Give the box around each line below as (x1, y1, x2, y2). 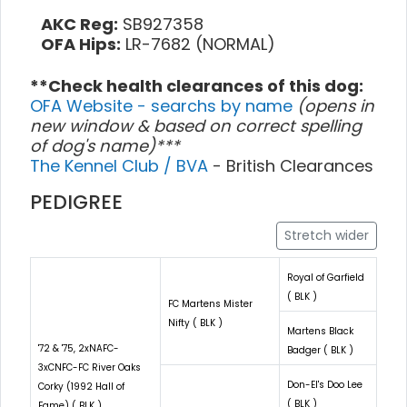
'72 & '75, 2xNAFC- (38, 341, 119, 355)
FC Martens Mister (168, 296, 253, 311)
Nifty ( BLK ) (168, 315, 223, 330)
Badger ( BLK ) (287, 342, 353, 357)
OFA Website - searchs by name (30, 94, 297, 117)
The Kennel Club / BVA (30, 154, 213, 177)
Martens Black (287, 323, 353, 338)
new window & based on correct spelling (30, 114, 362, 137)
